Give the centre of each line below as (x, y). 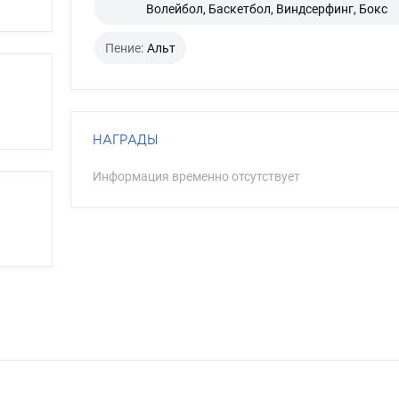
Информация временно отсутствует (196, 176)
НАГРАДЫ (125, 139)
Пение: (124, 48)
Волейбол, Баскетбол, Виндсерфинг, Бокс (266, 9)
